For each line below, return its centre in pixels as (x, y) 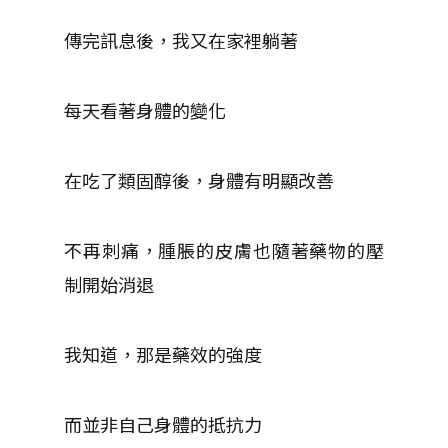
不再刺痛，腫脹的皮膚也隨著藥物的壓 (224, 249)
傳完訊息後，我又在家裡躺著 (181, 39)
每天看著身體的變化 (145, 109)
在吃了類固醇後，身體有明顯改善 (199, 179)
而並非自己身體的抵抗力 (163, 423)
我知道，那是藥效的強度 (163, 353)
